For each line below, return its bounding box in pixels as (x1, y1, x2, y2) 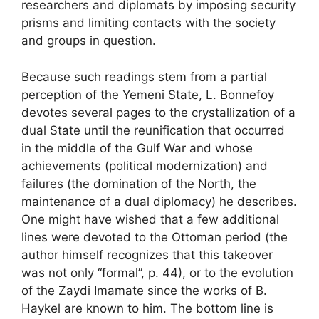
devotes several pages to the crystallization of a (21, 105, 296, 120)
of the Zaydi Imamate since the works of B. (21, 283, 267, 298)
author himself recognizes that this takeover (21, 247, 273, 262)
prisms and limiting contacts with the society (21, 16, 276, 30)
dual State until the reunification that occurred (21, 122, 285, 137)
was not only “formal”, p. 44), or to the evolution (21, 265, 293, 280)
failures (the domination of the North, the (21, 176, 256, 191)
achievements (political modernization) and (21, 158, 268, 173)
